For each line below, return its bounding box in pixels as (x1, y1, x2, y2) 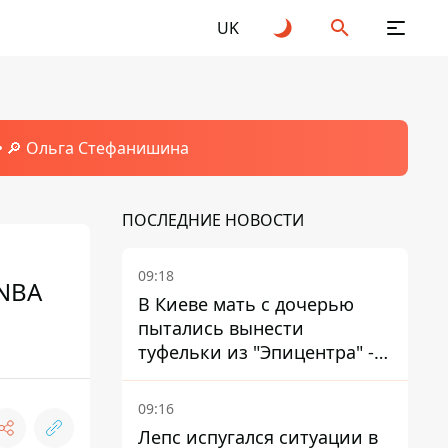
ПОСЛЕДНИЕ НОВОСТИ (122, 209, 304, 231)
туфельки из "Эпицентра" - (138, 340, 374, 364)
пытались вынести (138, 316, 304, 340)
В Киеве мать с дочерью (138, 292, 354, 316)
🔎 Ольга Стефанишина (5, 137, 189, 159)
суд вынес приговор (138, 364, 315, 388)
